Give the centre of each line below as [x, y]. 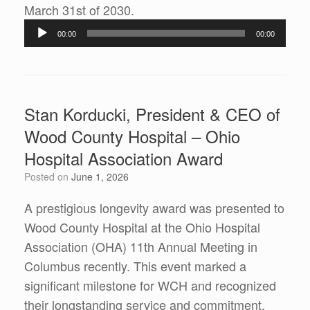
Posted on [51, 177]
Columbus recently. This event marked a [135, 266]
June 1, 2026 [100, 177]
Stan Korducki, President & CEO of [152, 114]
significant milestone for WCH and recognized [150, 285]
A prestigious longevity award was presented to [154, 208]
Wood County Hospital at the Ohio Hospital [142, 227]
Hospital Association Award [124, 158]
